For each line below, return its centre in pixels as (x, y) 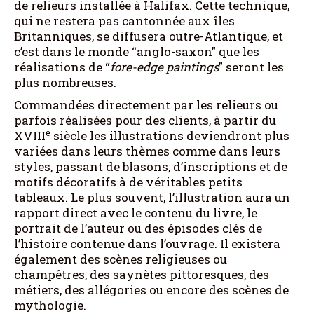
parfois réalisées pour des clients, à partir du (145, 120)
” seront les (251, 67)
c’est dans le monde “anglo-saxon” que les (137, 51)
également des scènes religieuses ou (121, 259)
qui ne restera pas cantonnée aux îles (124, 20)
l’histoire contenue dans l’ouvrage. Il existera (147, 243)
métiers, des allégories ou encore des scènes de (151, 289)
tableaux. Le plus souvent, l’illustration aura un (152, 197)
